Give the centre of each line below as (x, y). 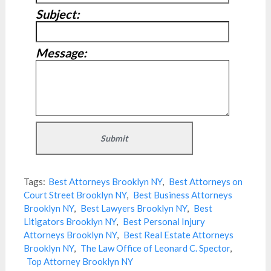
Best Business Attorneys (182, 195)
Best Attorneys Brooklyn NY (105, 181)
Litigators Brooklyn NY (70, 221)
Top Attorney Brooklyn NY (80, 261)
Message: (61, 53)
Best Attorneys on (205, 181)
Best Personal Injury (164, 221)
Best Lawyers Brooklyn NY (133, 208)
